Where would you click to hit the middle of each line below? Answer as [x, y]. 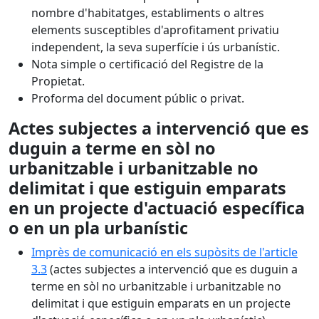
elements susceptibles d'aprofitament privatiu [155, 30]
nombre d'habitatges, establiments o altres [148, 13]
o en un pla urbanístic [98, 228]
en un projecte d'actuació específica [157, 208]
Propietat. [58, 81]
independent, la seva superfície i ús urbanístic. [156, 47]
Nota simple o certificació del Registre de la [147, 64]
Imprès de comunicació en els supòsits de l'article [164, 252]
